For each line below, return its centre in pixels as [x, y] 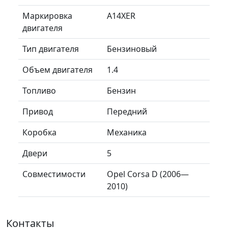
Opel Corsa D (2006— [148, 174]
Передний [127, 111]
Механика [127, 132]
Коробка [39, 132]
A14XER [121, 16]
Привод [38, 111]
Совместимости [54, 174]
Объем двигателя [58, 69]
